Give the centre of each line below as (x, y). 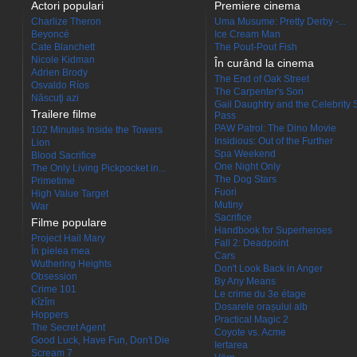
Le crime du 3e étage (260, 294)
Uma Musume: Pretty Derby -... (280, 22)
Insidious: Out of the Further (274, 141)
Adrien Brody (59, 73)
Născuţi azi (55, 98)
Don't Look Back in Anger (269, 269)
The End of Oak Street (262, 79)
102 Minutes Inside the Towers (97, 130)
